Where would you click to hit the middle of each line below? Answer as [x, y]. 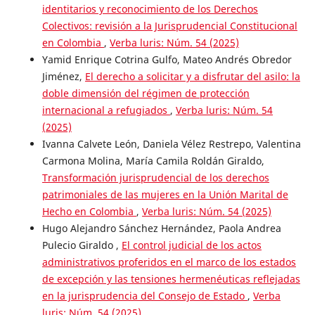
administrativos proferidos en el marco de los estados [169, 262]
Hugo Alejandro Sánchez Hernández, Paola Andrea [161, 229]
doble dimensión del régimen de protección [146, 94]
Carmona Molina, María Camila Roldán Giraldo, [153, 161]
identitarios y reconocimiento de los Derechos [150, 9]
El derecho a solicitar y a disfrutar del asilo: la [192, 77]
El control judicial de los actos [191, 245]
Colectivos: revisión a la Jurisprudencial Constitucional [169, 26]
